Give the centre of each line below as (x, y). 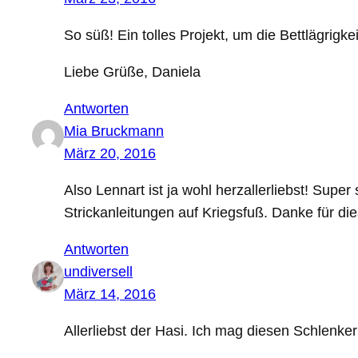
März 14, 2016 (110, 294)
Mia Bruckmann (114, 131)
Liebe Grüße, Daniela (132, 72)
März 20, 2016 (110, 154)
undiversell (98, 272)
